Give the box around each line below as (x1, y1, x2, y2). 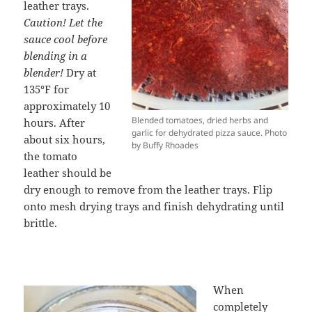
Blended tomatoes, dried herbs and (131, 114, 268, 127)
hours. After (24, 116, 86, 130)
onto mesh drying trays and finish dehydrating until (24, 199, 285, 214)
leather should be (24, 166, 112, 180)
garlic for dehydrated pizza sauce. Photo (131, 127, 287, 139)
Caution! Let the (24, 15, 103, 30)
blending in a (24, 49, 88, 63)
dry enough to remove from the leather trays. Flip (24, 182, 273, 197)
